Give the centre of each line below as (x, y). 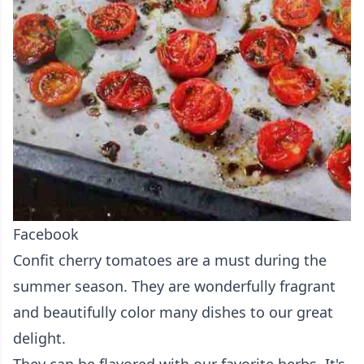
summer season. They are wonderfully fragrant (174, 286)
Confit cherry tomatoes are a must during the (170, 260)
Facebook (46, 234)
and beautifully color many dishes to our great (173, 312)
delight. (39, 338)
